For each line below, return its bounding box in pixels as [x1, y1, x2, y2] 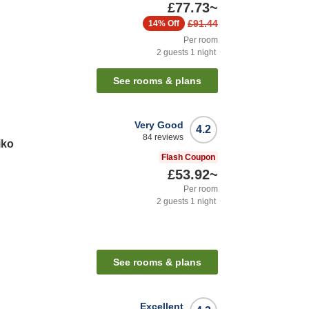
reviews [152, 132, 183, 143]
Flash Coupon [161, 152, 215, 163]
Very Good [134, 119, 183, 131]
